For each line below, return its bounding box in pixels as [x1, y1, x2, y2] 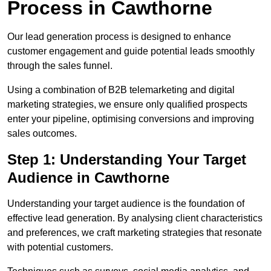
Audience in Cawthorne [7, 169, 169, 186]
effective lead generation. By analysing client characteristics [7, 213, 263, 224]
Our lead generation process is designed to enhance [7, 31, 231, 42]
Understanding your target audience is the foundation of [7, 198, 244, 209]
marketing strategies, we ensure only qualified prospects [7, 99, 247, 110]
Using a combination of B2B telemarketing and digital [7, 85, 235, 96]
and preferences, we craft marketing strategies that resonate [7, 227, 262, 238]
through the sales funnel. [7, 60, 113, 71]
